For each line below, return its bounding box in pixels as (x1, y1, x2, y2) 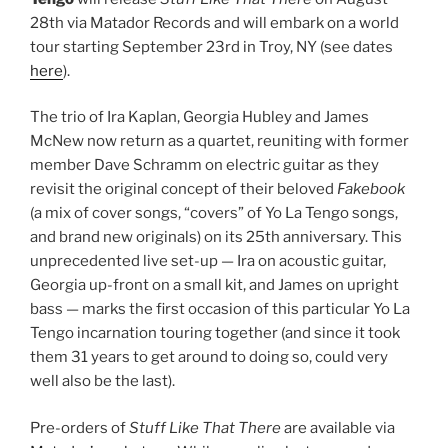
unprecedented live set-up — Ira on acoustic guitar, (30, 252, 386, 270)
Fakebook (337, 180, 405, 198)
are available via (281, 418, 395, 437)
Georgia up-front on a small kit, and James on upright (30, 276, 399, 294)
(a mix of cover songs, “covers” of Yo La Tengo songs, (30, 204, 398, 222)
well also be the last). (30, 372, 175, 390)
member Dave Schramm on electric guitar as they (30, 156, 379, 174)
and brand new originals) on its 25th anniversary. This (30, 228, 402, 246)
